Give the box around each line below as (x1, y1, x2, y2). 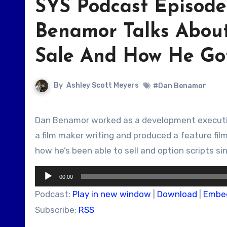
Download (157, 189, 197, 199)
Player (34, 183, 59, 194)
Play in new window (72, 189, 151, 199)
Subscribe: (35, 205, 79, 215)
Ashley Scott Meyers (66, 81, 139, 90)
